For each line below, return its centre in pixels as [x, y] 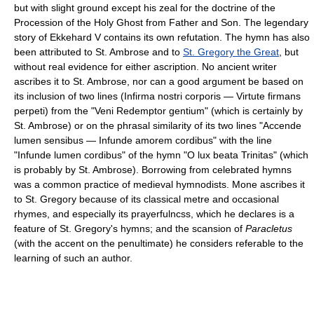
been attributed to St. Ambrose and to [98, 52]
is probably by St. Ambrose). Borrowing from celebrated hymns [153, 169]
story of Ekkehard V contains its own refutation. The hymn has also [162, 37]
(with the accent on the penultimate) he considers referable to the [159, 243]
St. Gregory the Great [231, 52]
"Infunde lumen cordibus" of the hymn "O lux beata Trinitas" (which [161, 155]
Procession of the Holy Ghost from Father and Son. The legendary [161, 22]
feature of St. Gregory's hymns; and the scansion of [130, 228]
